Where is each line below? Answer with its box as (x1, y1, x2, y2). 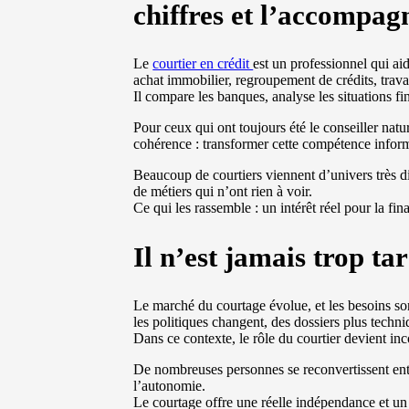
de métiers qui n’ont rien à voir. (133, 183, 313, 199)
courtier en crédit (152, 55, 254, 71)
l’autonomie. (133, 378, 206, 394)
